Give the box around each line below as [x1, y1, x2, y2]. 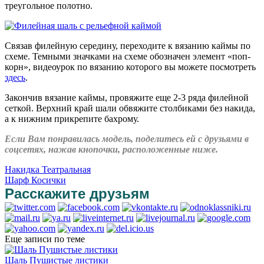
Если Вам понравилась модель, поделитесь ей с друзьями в [5, 133, 249, 144]
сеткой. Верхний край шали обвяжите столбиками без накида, [5, 103, 255, 113]
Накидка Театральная [5, 164, 91, 174]
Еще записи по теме [5, 233, 85, 244]
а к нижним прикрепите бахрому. [5, 113, 139, 124]
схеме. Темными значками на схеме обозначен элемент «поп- [5, 51, 250, 61]
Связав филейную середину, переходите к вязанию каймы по [5, 40, 250, 51]
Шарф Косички [5, 174, 66, 185]
